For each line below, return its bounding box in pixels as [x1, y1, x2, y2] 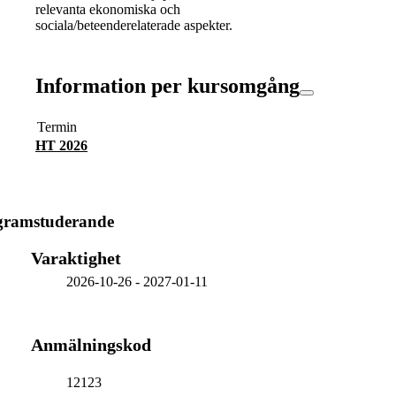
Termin [37, 118, 77, 134]
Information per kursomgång [35, 73, 300, 97]
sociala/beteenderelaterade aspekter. [35, 17, 232, 33]
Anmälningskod [30, 334, 151, 354]
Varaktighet [30, 247, 121, 268]
